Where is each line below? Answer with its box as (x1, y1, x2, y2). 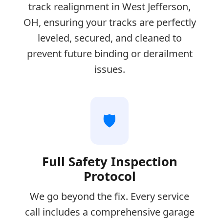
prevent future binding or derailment (26, 46, 193, 60)
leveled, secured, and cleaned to (37, 31, 182, 44)
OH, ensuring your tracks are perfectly (23, 15, 196, 29)
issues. (94, 62, 125, 76)
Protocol (83, 167, 136, 185)
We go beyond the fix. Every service (30, 189, 189, 203)
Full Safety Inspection (42, 153, 177, 170)
